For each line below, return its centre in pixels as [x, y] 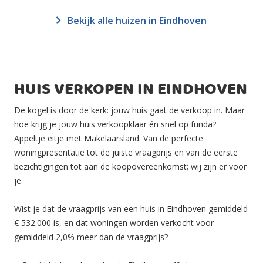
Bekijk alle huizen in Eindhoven [136, 21]
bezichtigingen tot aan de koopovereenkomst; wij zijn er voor [130, 166]
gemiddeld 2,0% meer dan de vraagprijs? [91, 237]
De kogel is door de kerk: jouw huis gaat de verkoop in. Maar [129, 110]
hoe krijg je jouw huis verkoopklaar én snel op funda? [115, 124]
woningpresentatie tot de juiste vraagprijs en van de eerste [126, 152]
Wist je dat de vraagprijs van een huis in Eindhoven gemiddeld [131, 209]
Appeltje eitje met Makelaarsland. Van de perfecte [109, 138]
